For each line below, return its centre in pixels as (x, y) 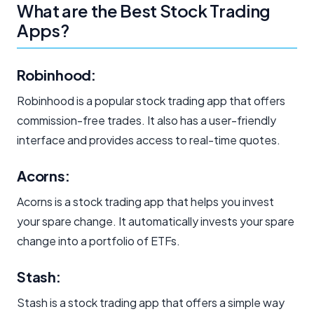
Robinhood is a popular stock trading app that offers (151, 100)
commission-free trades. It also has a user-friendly (146, 120)
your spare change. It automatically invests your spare (156, 221)
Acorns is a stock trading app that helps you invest (145, 201)
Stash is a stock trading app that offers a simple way (151, 302)
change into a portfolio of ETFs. (98, 240)
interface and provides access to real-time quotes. (149, 139)
